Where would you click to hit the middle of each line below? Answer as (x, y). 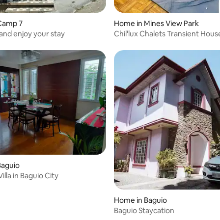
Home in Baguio (140, 200)
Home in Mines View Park (156, 23)
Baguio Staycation (144, 210)
